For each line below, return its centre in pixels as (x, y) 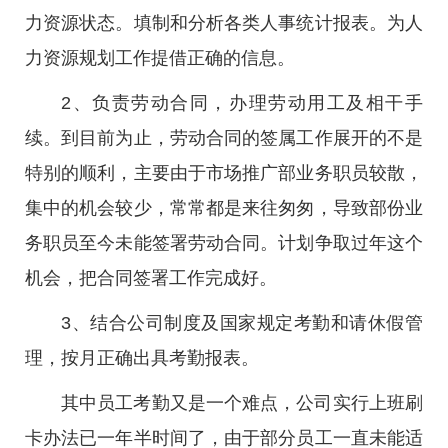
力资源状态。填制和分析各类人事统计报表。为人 (224, 23)
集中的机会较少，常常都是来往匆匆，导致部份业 (224, 208)
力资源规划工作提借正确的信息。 (160, 58)
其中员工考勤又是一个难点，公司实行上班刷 (242, 403)
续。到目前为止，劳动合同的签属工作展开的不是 (224, 138)
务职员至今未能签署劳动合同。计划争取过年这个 (224, 243)
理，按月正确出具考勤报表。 (142, 358)
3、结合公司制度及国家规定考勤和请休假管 (242, 323)
